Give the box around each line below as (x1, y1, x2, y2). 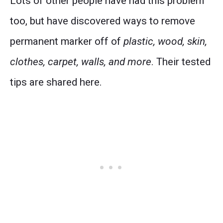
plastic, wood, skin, (123, 35, 207, 47)
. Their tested (151, 55, 211, 68)
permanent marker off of (10, 35, 123, 47)
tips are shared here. (10, 76, 102, 88)
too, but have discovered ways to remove (10, 14, 195, 27)
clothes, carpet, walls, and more (10, 55, 151, 68)
